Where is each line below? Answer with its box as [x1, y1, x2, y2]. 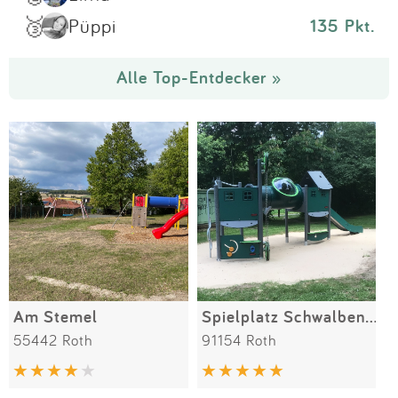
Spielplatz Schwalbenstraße [364, 304, 378, 328]
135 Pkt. [310, 13, 376, 38]
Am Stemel [13, 304, 98, 328]
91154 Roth [201, 330, 277, 349]
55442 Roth [13, 330, 93, 349]
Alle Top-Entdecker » [116, 65, 282, 90]
